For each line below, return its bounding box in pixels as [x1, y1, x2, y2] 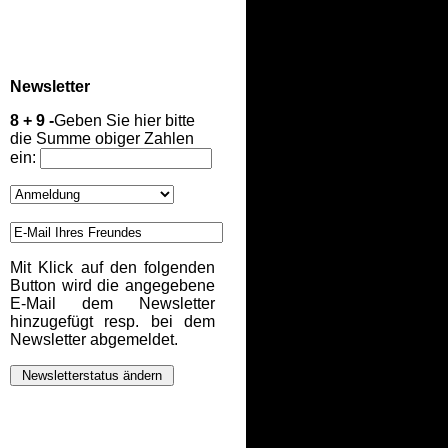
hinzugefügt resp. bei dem [10, 313, 215, 330]
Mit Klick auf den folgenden [10, 259, 215, 276]
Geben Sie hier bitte [54, 112, 195, 129]
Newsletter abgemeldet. [10, 331, 178, 348]
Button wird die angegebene [10, 277, 215, 294]
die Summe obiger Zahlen [10, 130, 194, 147]
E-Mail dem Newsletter [10, 295, 215, 312]
